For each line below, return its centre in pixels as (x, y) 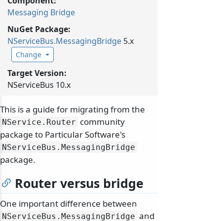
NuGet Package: (39, 29)
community (101, 122)
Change (29, 55)
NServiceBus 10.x (39, 85)
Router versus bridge (79, 183)
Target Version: (37, 73)
